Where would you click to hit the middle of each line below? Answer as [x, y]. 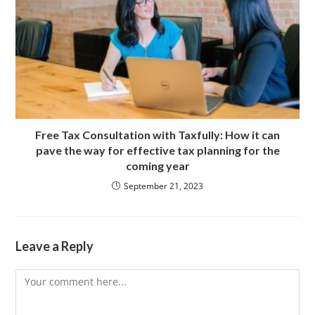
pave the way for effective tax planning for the [157, 150]
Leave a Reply [55, 246]
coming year [157, 166]
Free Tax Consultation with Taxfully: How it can [157, 135]
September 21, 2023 [163, 186]
